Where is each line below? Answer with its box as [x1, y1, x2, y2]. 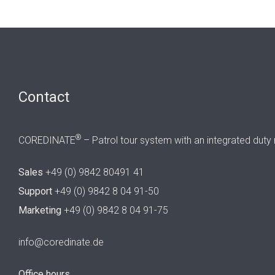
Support [18, 185, 55, 198]
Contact [18, 88, 69, 106]
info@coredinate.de [18, 236, 104, 249]
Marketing [18, 204, 64, 217]
